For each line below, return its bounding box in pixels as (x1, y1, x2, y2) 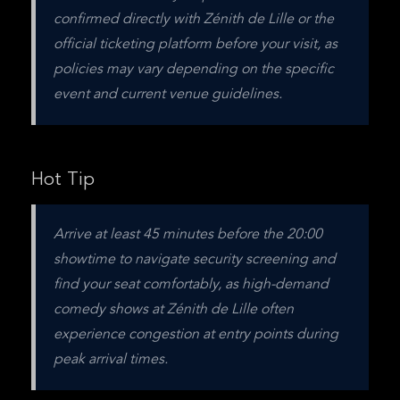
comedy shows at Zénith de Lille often (54, 303, 294, 317)
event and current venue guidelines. (54, 87, 282, 102)
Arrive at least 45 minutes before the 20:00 (54, 228, 322, 242)
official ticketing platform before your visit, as (54, 37, 337, 52)
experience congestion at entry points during (54, 328, 338, 342)
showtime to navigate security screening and (54, 253, 336, 267)
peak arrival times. (54, 353, 168, 367)
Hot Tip (31, 171, 95, 189)
